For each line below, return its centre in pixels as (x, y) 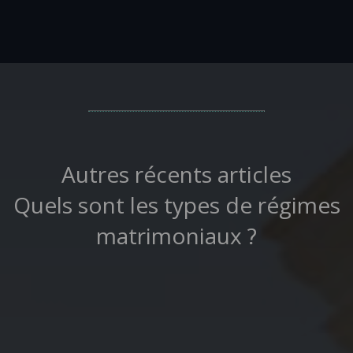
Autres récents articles (176, 174)
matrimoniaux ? (176, 236)
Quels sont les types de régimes (176, 205)
